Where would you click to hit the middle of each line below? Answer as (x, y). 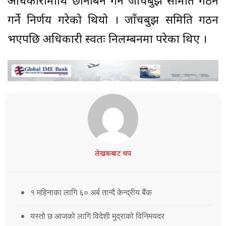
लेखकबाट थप (113, 154)
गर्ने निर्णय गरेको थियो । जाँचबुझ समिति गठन (113, 21)
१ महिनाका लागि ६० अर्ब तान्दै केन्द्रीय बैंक (92, 192)
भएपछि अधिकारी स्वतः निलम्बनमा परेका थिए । (109, 40)
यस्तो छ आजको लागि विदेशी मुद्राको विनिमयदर (97, 216)
